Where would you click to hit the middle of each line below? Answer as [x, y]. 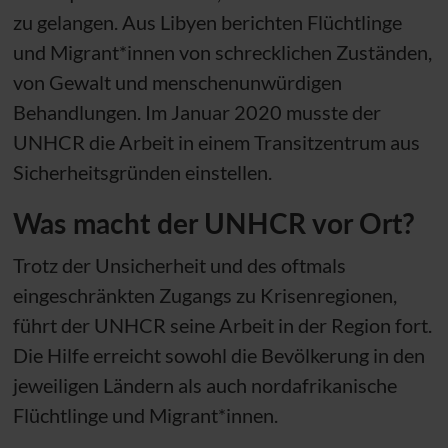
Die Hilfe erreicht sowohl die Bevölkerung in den [218, 354]
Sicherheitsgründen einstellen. [142, 171]
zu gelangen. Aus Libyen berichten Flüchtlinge [207, 21]
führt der [53, 324]
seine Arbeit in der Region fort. [298, 324]
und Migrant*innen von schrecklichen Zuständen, [222, 51]
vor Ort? [360, 222]
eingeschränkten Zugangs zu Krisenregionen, [204, 294]
